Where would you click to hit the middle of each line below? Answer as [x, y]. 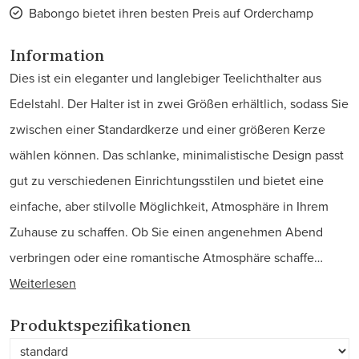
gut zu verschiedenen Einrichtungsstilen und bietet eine [167, 180]
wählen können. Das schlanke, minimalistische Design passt [177, 155]
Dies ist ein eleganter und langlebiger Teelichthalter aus [165, 78]
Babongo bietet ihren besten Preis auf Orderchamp [171, 13]
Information [57, 55]
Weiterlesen [43, 283]
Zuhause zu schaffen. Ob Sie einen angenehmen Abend [166, 232]
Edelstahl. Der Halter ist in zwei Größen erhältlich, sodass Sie [179, 103]
